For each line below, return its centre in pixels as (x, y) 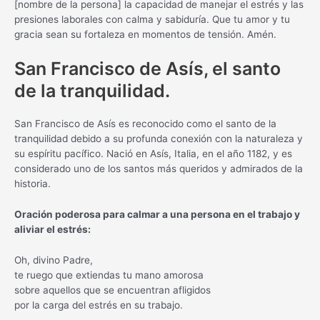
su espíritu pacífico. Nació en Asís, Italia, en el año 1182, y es (153, 154)
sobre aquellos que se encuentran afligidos (112, 290)
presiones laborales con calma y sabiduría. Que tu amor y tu (152, 20)
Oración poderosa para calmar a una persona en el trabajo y (157, 215)
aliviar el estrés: (52, 230)
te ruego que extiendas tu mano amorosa (109, 275)
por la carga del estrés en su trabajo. (99, 305)
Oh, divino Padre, (54, 260)
